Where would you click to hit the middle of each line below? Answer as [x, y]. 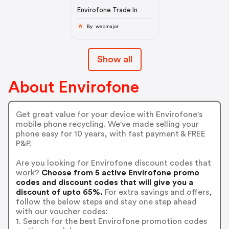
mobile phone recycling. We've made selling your [107, 124]
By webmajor [107, 26]
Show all [114, 60]
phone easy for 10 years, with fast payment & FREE [110, 134]
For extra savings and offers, [157, 192]
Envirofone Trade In [107, 10]
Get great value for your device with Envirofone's [109, 114]
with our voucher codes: [61, 211]
